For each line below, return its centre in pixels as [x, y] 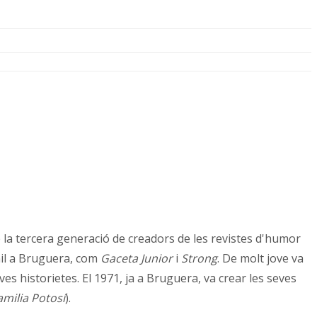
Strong [199, 259]
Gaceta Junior [137, 259]
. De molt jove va [260, 259]
